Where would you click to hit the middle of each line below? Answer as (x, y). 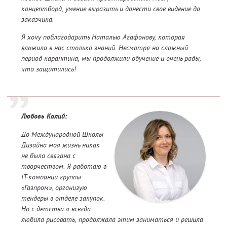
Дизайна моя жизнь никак (61, 145)
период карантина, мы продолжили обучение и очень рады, (111, 59)
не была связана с (48, 156)
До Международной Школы (62, 135)
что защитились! (49, 69)
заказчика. (37, 20)
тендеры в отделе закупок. (63, 198)
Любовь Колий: (44, 117)
